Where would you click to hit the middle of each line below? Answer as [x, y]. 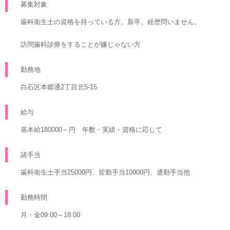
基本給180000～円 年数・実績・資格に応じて [91, 130]
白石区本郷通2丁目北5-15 [59, 87]
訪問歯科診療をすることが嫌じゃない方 [81, 44]
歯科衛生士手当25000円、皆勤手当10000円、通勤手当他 [105, 172]
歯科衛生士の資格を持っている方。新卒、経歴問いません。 [111, 22]
